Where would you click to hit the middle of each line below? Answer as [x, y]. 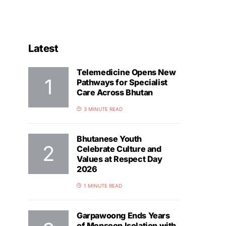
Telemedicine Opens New [126, 72]
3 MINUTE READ [103, 109]
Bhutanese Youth [109, 139]
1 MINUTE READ [103, 186]
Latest [43, 48]
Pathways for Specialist [122, 82]
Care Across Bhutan [115, 92]
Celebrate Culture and [119, 149]
